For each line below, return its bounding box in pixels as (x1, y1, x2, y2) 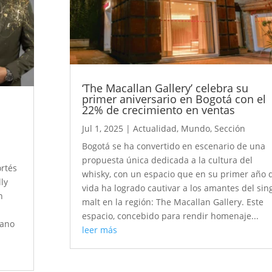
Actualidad (133, 123, 177, 135)
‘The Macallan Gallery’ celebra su (82, 81, 249, 96)
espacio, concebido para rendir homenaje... (82, 210, 259, 222)
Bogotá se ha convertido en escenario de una (82, 140, 266, 152)
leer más (82, 224, 118, 236)
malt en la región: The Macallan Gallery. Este (82, 196, 264, 208)
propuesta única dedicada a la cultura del (82, 154, 253, 166)
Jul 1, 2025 (82, 123, 124, 135)
